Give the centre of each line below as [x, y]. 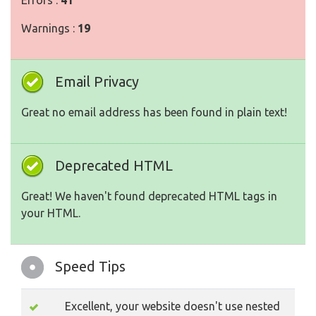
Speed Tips [90, 267]
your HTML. [51, 213]
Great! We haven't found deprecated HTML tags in [149, 196]
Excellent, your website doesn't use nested [172, 306]
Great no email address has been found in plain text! [154, 113]
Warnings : [49, 29]
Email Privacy [97, 82]
